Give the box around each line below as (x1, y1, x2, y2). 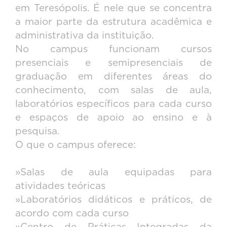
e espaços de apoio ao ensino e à (15, 113, 212, 123)
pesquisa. (15, 127, 60, 137)
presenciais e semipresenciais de (15, 58, 212, 68)
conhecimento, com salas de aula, (15, 86, 212, 96)
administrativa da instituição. (15, 31, 154, 41)
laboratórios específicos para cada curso (15, 99, 212, 109)
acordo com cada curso (15, 209, 129, 219)
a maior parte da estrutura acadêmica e (15, 17, 212, 27)
